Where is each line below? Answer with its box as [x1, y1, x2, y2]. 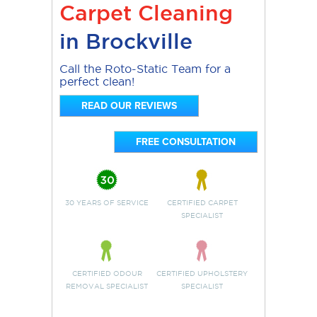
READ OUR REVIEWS [81, 100, 177, 113]
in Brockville [59, 29, 192, 53]
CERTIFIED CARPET [166, 199, 238, 207]
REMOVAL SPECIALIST [66, 282, 149, 291]
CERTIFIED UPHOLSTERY [156, 270, 248, 278]
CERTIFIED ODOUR [71, 270, 142, 278]
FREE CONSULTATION [136, 136, 236, 149]
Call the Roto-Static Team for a [59, 62, 231, 76]
